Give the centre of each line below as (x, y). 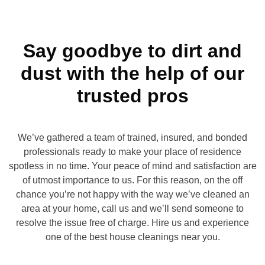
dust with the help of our (132, 73)
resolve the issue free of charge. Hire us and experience (132, 223)
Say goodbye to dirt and (132, 51)
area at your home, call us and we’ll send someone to (132, 209)
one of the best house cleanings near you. (132, 237)
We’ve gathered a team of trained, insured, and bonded (132, 138)
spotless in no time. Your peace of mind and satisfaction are (132, 166)
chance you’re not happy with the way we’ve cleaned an (132, 194)
